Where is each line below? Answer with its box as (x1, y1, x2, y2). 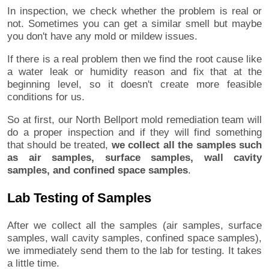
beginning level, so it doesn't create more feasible (7, 78, 262, 90)
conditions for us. (7, 91, 85, 103)
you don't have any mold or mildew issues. (7, 30, 198, 42)
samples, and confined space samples (7, 164, 188, 176)
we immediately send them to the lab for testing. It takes (7, 244, 262, 256)
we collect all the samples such (111, 139, 262, 151)
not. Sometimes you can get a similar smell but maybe (7, 17, 262, 29)
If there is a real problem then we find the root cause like (7, 53, 262, 65)
